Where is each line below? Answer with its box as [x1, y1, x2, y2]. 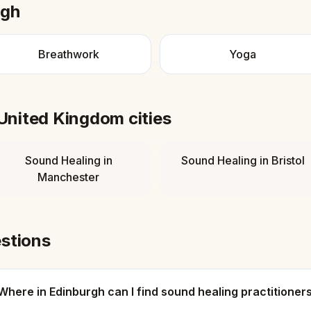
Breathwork [37, 47, 99, 61]
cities [124, 108, 171, 128]
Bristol [271, 153, 305, 167]
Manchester [37, 170, 99, 184]
